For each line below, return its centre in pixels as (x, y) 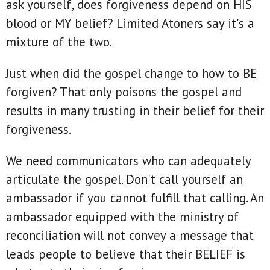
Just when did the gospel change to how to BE (131, 74)
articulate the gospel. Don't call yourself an (124, 179)
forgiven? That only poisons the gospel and (124, 92)
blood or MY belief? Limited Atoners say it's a (130, 24)
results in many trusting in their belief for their (135, 111)
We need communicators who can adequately (128, 160)
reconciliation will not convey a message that (130, 235)
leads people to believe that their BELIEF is (126, 254)
